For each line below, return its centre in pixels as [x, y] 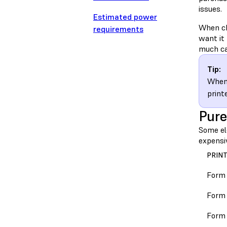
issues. [210, 9]
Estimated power [125, 17]
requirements [118, 29]
